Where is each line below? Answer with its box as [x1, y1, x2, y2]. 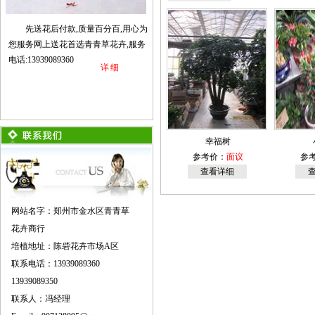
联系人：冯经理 [11, 294, 70, 304]
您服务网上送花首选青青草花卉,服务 [8, 39, 146, 49]
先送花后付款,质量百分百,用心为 [25, 24, 148, 34]
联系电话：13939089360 [11, 259, 100, 269]
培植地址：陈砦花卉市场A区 [11, 241, 119, 251]
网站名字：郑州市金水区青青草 [11, 206, 129, 216]
